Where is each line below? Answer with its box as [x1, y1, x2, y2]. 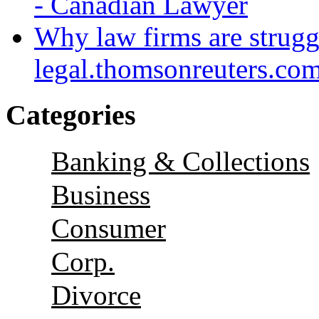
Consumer [51, 212, 166, 244]
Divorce [51, 279, 141, 310]
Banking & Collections [51, 145, 310, 177]
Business [51, 179, 150, 210]
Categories [6, 98, 136, 131]
